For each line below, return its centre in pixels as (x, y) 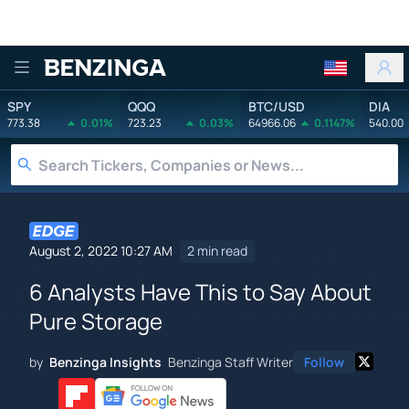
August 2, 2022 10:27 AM (101, 251)
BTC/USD (277, 106)
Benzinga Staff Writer (231, 362)
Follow (324, 362)
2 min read (217, 251)
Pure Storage (96, 320)
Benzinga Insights (105, 362)
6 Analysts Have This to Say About (200, 291)
